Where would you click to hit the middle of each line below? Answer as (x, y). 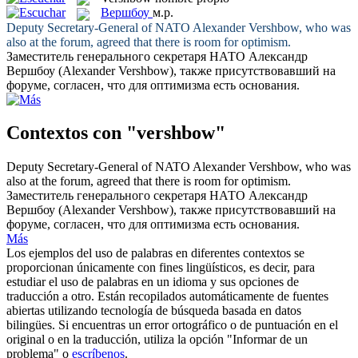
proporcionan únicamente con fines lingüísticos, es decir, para (161, 268)
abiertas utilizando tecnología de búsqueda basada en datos (154, 311)
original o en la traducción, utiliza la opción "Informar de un (157, 340)
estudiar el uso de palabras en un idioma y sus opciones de (153, 282)
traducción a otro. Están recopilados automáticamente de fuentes (167, 296)
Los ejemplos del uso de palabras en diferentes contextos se (155, 253)
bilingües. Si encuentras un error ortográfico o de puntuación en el (172, 325)
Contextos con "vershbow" (116, 133)
